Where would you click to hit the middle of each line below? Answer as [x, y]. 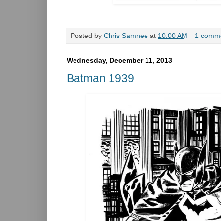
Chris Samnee [126, 36]
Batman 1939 [100, 79]
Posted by [87, 36]
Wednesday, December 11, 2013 [119, 60]
